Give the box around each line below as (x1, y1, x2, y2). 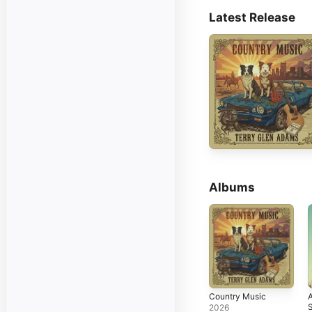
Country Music (209, 291, 266, 302)
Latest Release (209, 10, 295, 24)
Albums (209, 180, 255, 194)
